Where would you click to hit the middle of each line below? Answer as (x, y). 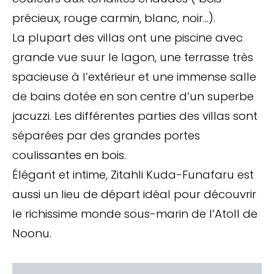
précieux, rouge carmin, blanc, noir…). (114, 18)
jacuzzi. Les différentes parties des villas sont (135, 116)
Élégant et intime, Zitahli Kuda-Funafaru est (133, 174)
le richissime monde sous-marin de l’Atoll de (135, 213)
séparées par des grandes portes (106, 135)
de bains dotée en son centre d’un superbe (133, 96)
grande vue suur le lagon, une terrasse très (133, 57)
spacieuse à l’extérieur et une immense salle (134, 76)
